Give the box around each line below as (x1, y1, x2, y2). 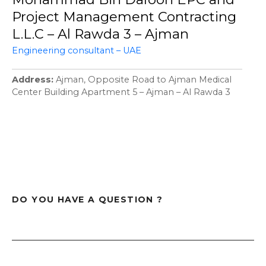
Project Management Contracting (12, 8, 236, 25)
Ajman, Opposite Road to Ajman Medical (56, 74, 232, 85)
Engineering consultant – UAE (12, 45, 141, 56)
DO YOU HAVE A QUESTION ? (12, 194, 163, 205)
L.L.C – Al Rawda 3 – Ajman (12, 25, 189, 42)
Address (12, 74, 51, 85)
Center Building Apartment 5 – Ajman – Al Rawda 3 (12, 87, 230, 98)
